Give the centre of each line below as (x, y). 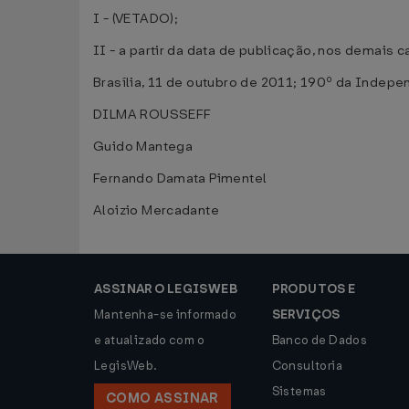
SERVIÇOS (306, 315)
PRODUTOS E (314, 289)
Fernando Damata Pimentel (180, 178)
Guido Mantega (143, 147)
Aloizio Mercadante (157, 210)
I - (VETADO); (136, 19)
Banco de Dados (320, 340)
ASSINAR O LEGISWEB (166, 289)
